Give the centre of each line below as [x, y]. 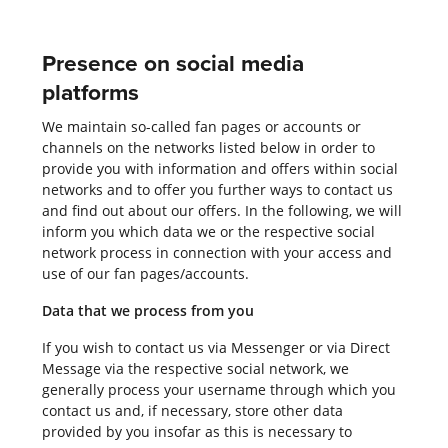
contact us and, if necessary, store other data [192, 410]
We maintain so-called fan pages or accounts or [201, 126]
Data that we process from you [147, 310]
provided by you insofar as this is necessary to [196, 431]
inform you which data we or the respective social [208, 231]
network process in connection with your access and [216, 252]
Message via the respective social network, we [195, 368]
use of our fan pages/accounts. [145, 273]
